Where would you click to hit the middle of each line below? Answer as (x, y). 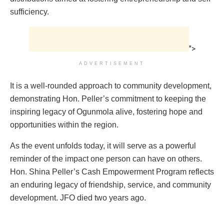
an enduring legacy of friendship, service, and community (110, 185)
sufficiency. (29, 12)
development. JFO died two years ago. (78, 198)
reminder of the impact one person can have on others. (106, 159)
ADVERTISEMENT (112, 64)
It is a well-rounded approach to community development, (111, 86)
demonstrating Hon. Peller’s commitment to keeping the (108, 99)
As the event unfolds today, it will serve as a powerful (103, 146)
